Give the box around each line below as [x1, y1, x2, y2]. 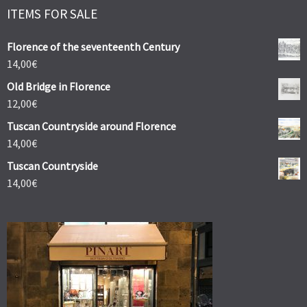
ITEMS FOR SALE [7, 5, 97, 23]
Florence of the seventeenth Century [7, 40, 180, 54]
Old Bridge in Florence [7, 79, 110, 94]
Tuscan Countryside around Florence [7, 119, 176, 134]
